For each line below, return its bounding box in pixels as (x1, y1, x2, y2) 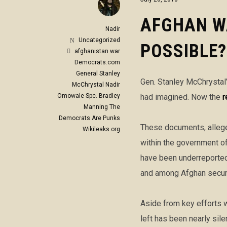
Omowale (57, 92, 84, 99)
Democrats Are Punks (59, 115, 120, 122)
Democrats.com (74, 59, 120, 66)
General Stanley (76, 70, 120, 77)
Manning (84, 103, 108, 110)
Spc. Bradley (86, 92, 120, 99)
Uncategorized (79, 36, 120, 44)
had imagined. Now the (140, 92, 222, 102)
